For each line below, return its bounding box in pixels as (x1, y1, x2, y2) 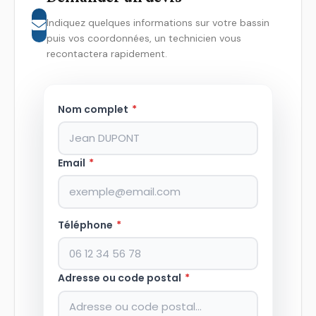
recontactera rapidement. (46, 47, 167, 60)
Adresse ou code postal (58, 271, 183, 286)
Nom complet (58, 102, 130, 116)
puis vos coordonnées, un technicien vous (46, 32, 241, 44)
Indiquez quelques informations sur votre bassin (46, 16, 269, 29)
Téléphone (58, 217, 115, 232)
